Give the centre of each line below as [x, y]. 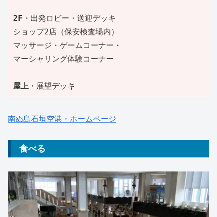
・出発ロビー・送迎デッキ [69, 18]
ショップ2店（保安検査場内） [66, 32]
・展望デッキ [52, 86]
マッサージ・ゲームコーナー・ [67, 46]
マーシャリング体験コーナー [63, 59]
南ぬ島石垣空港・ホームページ [62, 119]
